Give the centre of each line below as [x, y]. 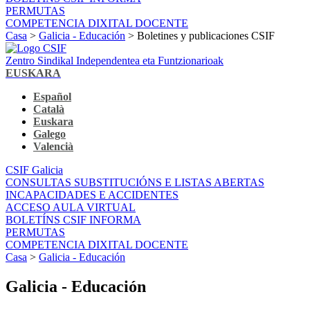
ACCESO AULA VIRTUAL [71, 207]
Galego [49, 134]
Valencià [53, 146]
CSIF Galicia [34, 170]
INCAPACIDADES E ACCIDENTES [92, 194]
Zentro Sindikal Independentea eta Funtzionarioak [115, 60]
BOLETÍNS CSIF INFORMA [73, 219]
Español [52, 96]
